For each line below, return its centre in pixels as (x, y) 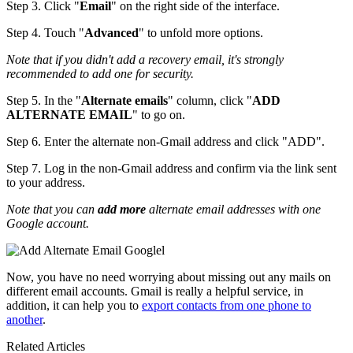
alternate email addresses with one (235, 209)
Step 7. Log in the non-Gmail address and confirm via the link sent (171, 168)
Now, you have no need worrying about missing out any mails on (169, 277)
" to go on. (159, 114)
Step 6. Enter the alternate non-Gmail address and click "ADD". (165, 141)
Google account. (48, 223)
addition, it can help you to (74, 305)
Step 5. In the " (44, 100)
